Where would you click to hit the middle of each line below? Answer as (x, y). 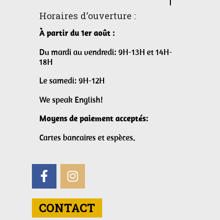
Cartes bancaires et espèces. (87, 138)
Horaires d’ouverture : (87, 16)
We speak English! (71, 99)
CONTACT (67, 207)
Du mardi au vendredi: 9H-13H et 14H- (106, 52)
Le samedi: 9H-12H (72, 81)
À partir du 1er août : (77, 33)
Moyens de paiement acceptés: (94, 119)
